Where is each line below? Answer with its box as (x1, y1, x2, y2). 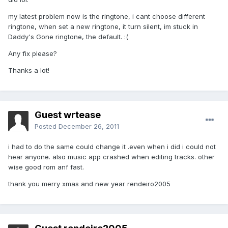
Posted (35, 122, 59, 131)
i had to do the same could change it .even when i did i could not (8, 142, 216, 151)
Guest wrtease (35, 109, 101, 121)
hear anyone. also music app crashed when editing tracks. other (8, 153, 215, 161)
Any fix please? (8, 49, 57, 58)
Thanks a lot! (8, 66, 49, 75)
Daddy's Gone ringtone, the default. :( (8, 33, 128, 41)
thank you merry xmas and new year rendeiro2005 (8, 180, 170, 188)
